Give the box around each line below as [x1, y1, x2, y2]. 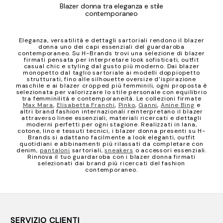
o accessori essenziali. [133, 146, 207, 155]
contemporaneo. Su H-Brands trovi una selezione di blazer [18, 49, 205, 58]
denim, [16, 146, 40, 155]
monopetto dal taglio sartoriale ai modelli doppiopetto [23, 69, 200, 77]
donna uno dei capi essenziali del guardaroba [38, 43, 185, 51]
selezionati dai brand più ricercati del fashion [38, 159, 185, 168]
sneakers [105, 146, 133, 155]
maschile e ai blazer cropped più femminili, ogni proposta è [15, 82, 208, 90]
